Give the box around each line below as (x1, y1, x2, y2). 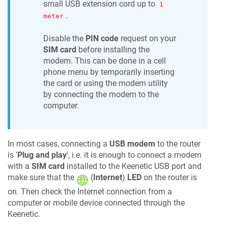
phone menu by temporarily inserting (43, 67, 175, 77)
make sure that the (8, 172, 76, 182)
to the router (155, 138, 201, 149)
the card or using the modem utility (43, 78, 168, 89)
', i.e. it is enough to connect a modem (67, 150, 202, 160)
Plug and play (17, 150, 67, 160)
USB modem (109, 138, 155, 149)
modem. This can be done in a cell (43, 56, 166, 66)
